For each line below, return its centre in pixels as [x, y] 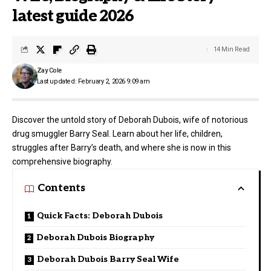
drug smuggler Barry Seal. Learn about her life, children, [117, 133]
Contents [61, 188]
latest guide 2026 [73, 16]
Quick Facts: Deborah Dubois [100, 215]
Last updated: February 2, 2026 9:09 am [93, 81]
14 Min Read [231, 49]
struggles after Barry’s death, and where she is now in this [122, 147]
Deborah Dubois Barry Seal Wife [108, 259]
